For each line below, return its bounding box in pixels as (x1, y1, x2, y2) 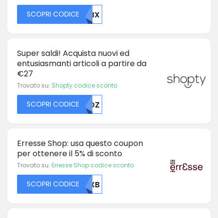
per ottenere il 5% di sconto (17, 147, 122, 159)
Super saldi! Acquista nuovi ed (17, 47, 129, 59)
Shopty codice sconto (52, 81, 117, 90)
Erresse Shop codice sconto (52, 161, 134, 169)
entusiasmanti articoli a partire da (17, 57, 146, 69)
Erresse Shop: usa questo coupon (17, 137, 143, 149)
